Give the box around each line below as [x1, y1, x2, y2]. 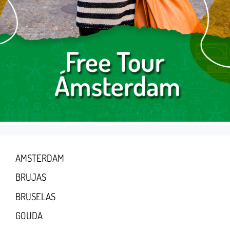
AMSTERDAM [15, 151, 64, 164]
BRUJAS [15, 170, 46, 184]
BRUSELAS [15, 189, 55, 203]
